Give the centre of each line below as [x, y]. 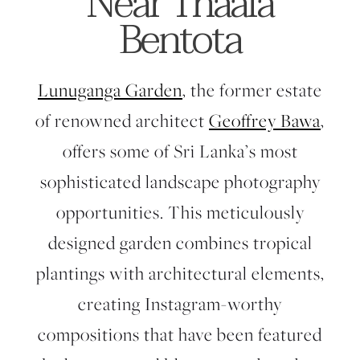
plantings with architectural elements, [180, 273]
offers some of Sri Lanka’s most [180, 151]
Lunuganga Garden [110, 90]
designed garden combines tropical [180, 243]
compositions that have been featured [180, 334]
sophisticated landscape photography [180, 182]
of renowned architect [122, 121]
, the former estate [252, 90]
